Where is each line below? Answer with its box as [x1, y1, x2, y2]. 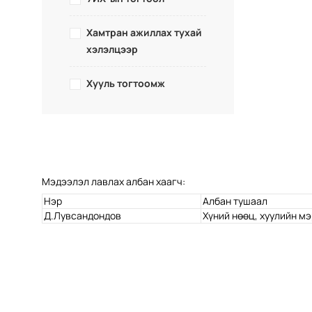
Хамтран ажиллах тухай [86, 26, 202, 39]
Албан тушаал [203, 194, 267, 208]
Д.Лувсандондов [44, 209, 121, 222]
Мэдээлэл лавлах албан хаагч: [42, 175, 185, 188]
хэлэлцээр [86, 42, 138, 56]
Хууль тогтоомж [86, 77, 165, 90]
